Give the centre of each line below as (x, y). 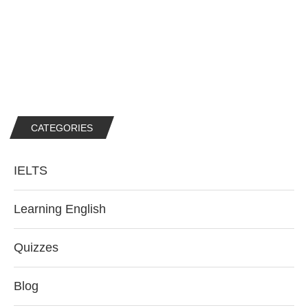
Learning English (60, 209)
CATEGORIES (62, 128)
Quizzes (36, 248)
